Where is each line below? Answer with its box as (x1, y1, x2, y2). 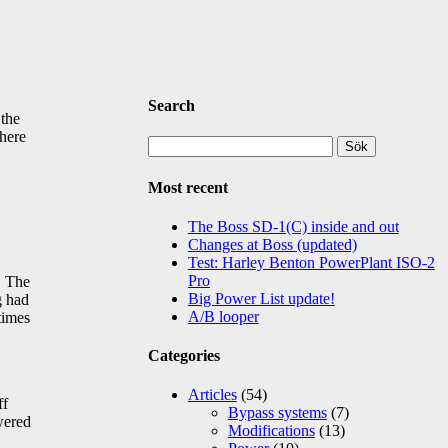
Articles (187, 386, 237, 404)
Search (147, 97, 195, 115)
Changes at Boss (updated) (187, 235, 357, 253)
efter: (146, 153, 179, 171)
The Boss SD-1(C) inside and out (187, 217, 399, 235)
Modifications (227, 422, 315, 440)
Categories (147, 347, 220, 365)
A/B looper (187, 307, 259, 325)
